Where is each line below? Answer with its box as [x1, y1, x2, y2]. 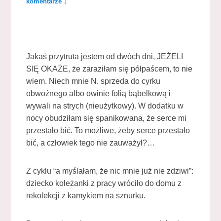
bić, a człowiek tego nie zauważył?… [26, 138, 155, 147]
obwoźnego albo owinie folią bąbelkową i [26, 89, 171, 98]
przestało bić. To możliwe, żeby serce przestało [26, 126, 190, 135]
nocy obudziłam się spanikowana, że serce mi [26, 113, 187, 122]
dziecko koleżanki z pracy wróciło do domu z [26, 179, 182, 187]
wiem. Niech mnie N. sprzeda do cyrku [26, 76, 161, 85]
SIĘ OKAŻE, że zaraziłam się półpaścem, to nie [26, 64, 193, 73]
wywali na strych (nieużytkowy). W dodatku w [26, 101, 184, 110]
